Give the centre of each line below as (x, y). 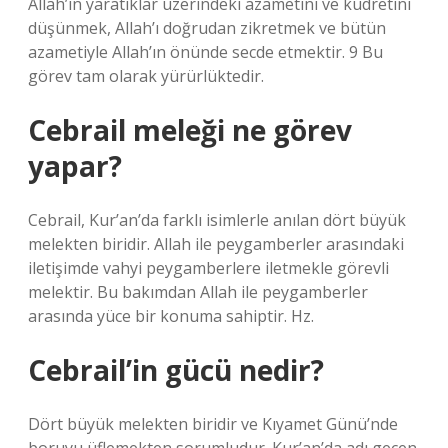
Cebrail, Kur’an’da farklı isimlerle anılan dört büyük (217, 220)
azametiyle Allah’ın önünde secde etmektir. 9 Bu (205, 52)
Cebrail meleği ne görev (190, 130)
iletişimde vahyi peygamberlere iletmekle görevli (208, 268)
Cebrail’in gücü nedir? (176, 370)
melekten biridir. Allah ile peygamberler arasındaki (216, 244)
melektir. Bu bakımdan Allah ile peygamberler (198, 292)
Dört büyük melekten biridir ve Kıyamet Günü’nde (213, 424)
